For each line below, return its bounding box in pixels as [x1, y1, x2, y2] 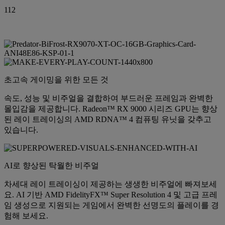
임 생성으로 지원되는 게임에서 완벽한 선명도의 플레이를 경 [4, 200, 219, 209]
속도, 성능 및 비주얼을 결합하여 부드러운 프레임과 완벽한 [4, 93, 213, 102]
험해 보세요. [4, 211, 48, 220]
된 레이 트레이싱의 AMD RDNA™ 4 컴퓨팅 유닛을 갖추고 [4, 115, 211, 124]
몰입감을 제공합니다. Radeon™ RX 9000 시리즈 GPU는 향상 [4, 104, 217, 113]
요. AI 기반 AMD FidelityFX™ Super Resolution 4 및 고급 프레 [4, 190, 217, 199]
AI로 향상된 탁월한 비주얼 [4, 161, 99, 170]
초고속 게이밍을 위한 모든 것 [4, 75, 108, 84]
